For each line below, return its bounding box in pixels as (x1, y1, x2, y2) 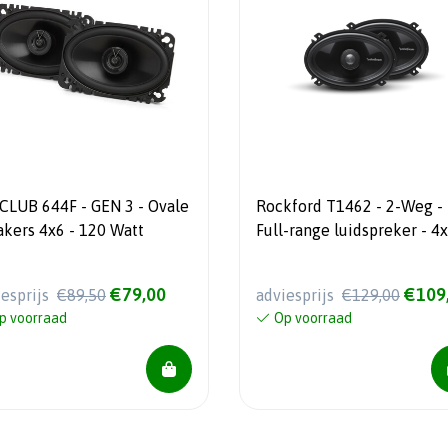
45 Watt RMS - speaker (255, 244, 419, 263)
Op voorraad (273, 310, 352, 327)
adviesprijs (255, 286, 338, 305)
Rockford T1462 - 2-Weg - (255, 196, 443, 215)
